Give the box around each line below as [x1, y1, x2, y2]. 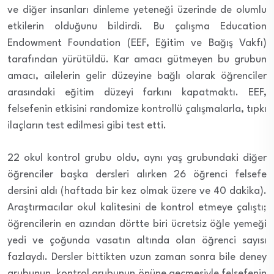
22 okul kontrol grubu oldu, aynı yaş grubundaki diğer [7, 152, 267, 163]
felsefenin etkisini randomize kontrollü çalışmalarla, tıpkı [7, 103, 267, 114]
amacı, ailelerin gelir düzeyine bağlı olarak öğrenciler [7, 70, 267, 81]
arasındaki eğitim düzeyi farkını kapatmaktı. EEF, [7, 87, 267, 98]
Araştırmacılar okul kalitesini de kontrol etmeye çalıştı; [7, 202, 267, 213]
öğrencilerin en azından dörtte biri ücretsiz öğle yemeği [7, 218, 267, 229]
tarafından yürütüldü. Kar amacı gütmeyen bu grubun [7, 54, 267, 65]
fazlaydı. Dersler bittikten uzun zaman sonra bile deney [7, 251, 267, 262]
